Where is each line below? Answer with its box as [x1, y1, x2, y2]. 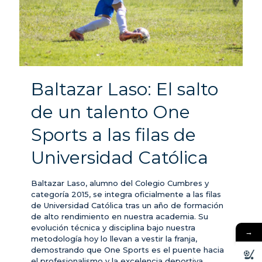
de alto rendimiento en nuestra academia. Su [31, 212, 208, 222]
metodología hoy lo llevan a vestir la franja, [31, 234, 197, 244]
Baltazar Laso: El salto [31, 78, 218, 101]
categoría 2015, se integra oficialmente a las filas [31, 189, 221, 199]
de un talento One [31, 101, 190, 123]
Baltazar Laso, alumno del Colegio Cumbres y [31, 178, 209, 188]
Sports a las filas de [31, 124, 196, 146]
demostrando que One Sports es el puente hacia [31, 245, 224, 255]
